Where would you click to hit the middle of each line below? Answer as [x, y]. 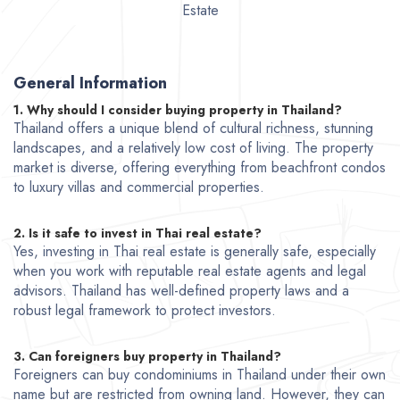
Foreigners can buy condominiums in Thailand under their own [200, 375]
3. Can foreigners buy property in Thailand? [147, 357]
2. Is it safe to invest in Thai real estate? [137, 233]
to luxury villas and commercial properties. [139, 187]
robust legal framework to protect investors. [145, 311]
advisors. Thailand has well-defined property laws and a [181, 291]
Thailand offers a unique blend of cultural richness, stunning [193, 129]
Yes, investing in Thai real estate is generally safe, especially [195, 252]
